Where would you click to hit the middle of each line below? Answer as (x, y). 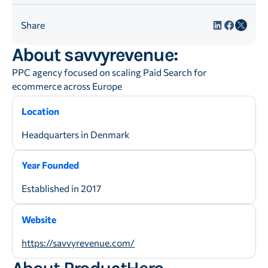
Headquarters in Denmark (76, 134)
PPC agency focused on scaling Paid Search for (109, 72)
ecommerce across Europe (67, 86)
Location (41, 111)
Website (39, 219)
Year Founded (51, 165)
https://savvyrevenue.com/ (78, 242)
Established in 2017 (62, 188)
